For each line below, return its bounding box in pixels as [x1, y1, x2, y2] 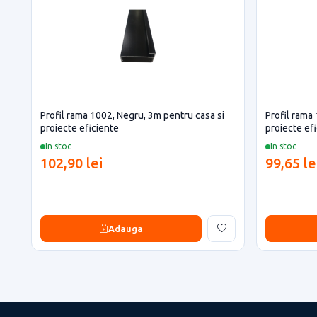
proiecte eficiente [40, 122, 119, 134]
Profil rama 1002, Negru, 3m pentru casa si [40, 110, 224, 121]
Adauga [108, 223, 143, 234]
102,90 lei [40, 155, 103, 171]
